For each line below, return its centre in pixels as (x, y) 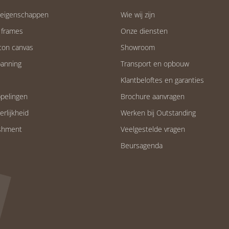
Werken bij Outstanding (158, 112)
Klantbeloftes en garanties (162, 80)
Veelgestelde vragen (153, 129)
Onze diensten (144, 31)
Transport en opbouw (155, 63)
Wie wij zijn (138, 14)
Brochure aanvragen (153, 96)
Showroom (138, 47)
